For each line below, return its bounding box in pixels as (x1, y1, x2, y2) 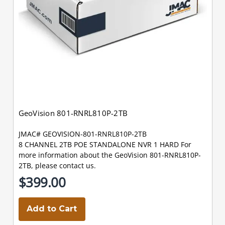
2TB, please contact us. (18, 160, 96, 170)
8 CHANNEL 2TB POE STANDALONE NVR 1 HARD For (18, 139, 191, 149)
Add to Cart (27, 204, 77, 213)
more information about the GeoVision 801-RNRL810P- (18, 150, 201, 160)
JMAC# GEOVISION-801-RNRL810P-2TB (18, 129, 147, 139)
